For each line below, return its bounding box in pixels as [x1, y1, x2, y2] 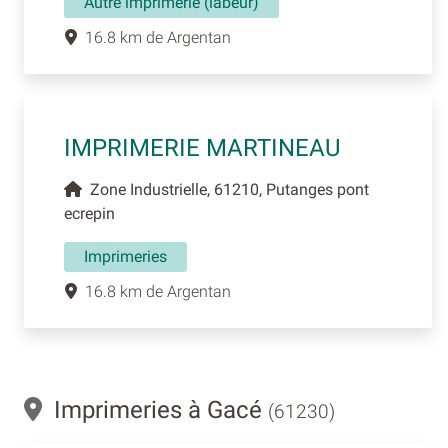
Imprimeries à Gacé [42, 395, 268, 424]
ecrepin [64, 203, 115, 223]
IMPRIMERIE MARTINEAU [64, 133, 341, 162]
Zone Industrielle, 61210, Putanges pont [82, 179, 369, 199]
